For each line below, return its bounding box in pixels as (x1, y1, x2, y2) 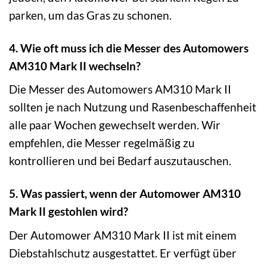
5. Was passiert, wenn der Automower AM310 (9, 187, 241, 201)
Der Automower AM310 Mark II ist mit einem (9, 228, 237, 242)
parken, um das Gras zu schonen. (9, 8, 172, 22)
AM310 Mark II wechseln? (9, 58, 141, 73)
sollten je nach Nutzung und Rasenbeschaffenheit (9, 100, 256, 114)
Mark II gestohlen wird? (9, 204, 128, 219)
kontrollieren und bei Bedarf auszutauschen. (9, 154, 231, 168)
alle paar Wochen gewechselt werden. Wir (9, 118, 221, 132)
